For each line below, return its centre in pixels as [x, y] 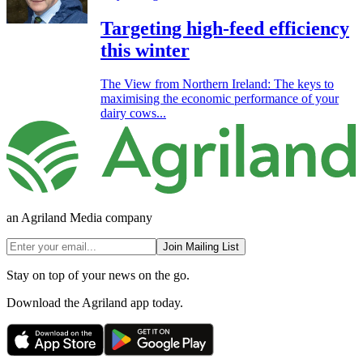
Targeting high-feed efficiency [225, 28]
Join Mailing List [201, 247]
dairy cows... [133, 113]
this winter [145, 50]
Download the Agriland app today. [95, 303]
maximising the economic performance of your [220, 99]
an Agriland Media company [79, 218]
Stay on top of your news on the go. [98, 275]
